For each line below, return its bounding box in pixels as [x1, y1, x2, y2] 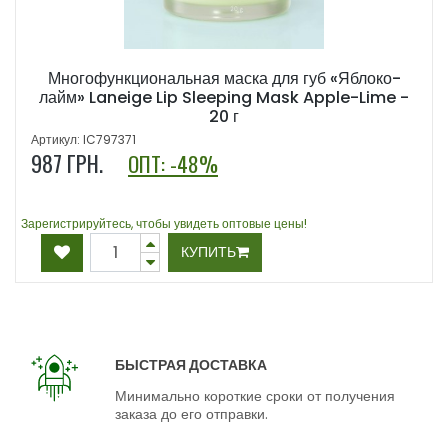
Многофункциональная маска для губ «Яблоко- [47, 67, 401, 91]
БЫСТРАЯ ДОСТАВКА [115, 355, 268, 376]
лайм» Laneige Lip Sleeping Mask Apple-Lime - [39, 86, 409, 110]
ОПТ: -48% [128, 148, 218, 180]
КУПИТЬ [181, 242, 236, 263]
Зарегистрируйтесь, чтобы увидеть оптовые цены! [21, 215, 307, 233]
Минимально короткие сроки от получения [115, 386, 396, 407]
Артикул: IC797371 [31, 131, 136, 149]
